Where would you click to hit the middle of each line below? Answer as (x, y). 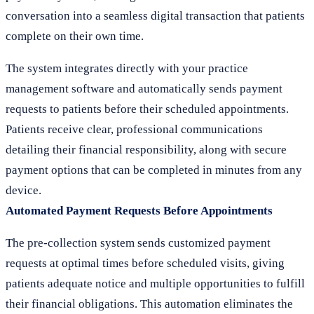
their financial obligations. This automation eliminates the (149, 304)
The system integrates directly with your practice (127, 68)
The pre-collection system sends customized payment (138, 243)
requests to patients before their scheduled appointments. (147, 109)
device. (23, 190)
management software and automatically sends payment (144, 89)
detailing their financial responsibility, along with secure (146, 150)
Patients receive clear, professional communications (134, 129)
